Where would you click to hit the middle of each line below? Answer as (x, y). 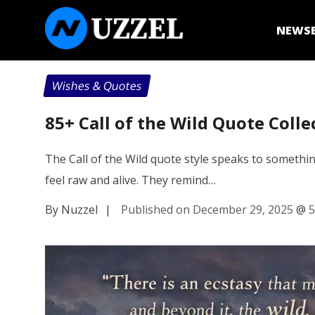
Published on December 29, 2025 (207, 209)
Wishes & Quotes (97, 86)
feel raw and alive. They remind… (130, 180)
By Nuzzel (71, 209)
